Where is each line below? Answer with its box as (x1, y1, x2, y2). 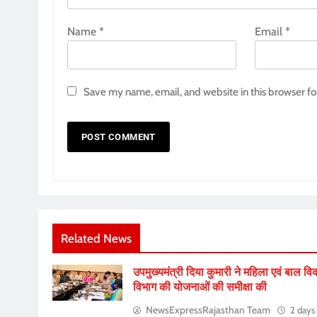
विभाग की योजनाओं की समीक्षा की (132, 279, 267, 294)
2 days (289, 304, 316, 316)
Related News (61, 231, 132, 246)
